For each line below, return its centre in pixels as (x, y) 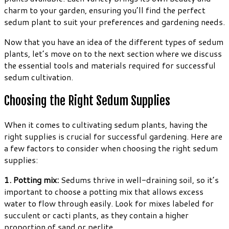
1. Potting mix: (31, 179)
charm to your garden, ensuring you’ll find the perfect (105, 10)
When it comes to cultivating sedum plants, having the (106, 124)
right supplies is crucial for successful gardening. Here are (113, 136)
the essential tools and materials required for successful (110, 65)
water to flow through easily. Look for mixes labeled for (109, 203)
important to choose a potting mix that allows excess (104, 191)
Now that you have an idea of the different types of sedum (114, 41)
